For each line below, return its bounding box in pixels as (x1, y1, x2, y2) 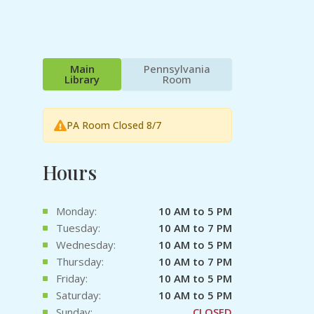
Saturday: (56, 288, 101, 303)
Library (64, 72, 100, 87)
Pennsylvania (143, 62, 210, 76)
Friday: (56, 271, 88, 286)
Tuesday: (56, 221, 100, 235)
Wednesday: (56, 238, 116, 252)
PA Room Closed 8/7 (67, 118, 161, 132)
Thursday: (56, 254, 104, 269)
